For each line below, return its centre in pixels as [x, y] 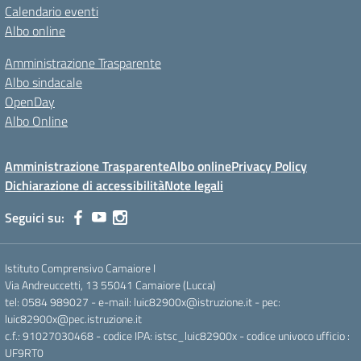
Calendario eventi [52, 11]
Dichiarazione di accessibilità [85, 185]
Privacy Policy [269, 166]
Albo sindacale [44, 82]
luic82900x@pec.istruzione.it [73, 319]
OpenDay [30, 102]
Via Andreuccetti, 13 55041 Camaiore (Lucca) [110, 285]
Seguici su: [35, 218]
